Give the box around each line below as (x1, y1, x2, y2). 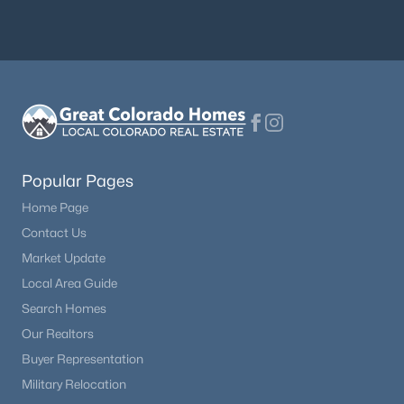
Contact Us (22, 225, 87, 240)
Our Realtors (22, 326, 94, 341)
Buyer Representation (22, 352, 143, 366)
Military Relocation (22, 377, 126, 391)
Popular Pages (22, 171, 133, 190)
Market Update (22, 251, 106, 265)
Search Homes (22, 301, 106, 316)
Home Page (22, 200, 88, 215)
